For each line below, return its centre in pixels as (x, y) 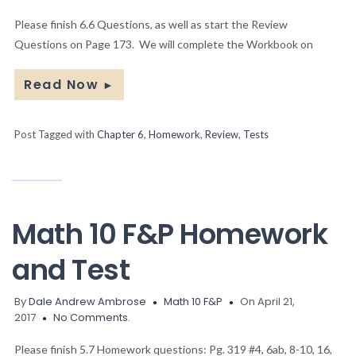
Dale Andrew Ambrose (87, 302)
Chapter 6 (120, 135)
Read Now (61, 85)
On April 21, (267, 302)
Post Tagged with (56, 135)
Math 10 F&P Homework (170, 234)
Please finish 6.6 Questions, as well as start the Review (151, 25)
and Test (71, 270)
